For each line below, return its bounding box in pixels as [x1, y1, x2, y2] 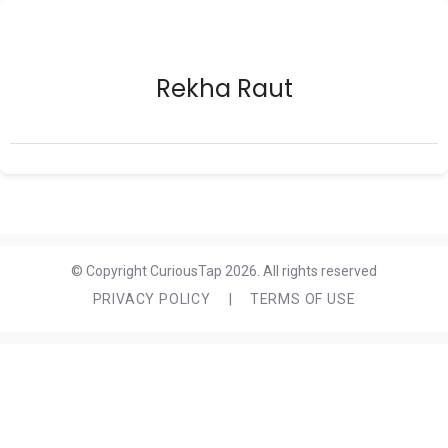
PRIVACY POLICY [92, 291, 211, 307]
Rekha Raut [155, 72, 293, 105]
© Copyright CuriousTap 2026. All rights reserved [71, 263, 377, 279]
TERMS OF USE [249, 291, 356, 307]
